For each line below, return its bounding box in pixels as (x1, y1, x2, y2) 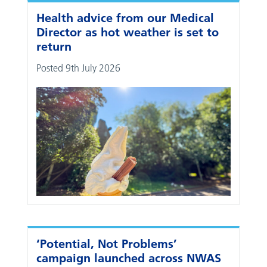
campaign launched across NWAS (36, 250, 222, 265)
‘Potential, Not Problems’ (36, 236, 178, 251)
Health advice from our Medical (36, 10, 215, 25)
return (36, 39, 72, 54)
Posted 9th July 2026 (36, 61, 121, 74)
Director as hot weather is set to (36, 24, 219, 39)
